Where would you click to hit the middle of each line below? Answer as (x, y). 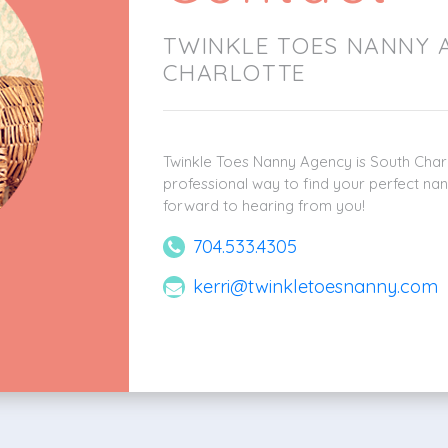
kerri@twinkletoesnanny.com (316, 287)
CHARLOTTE (234, 72)
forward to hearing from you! (264, 205)
